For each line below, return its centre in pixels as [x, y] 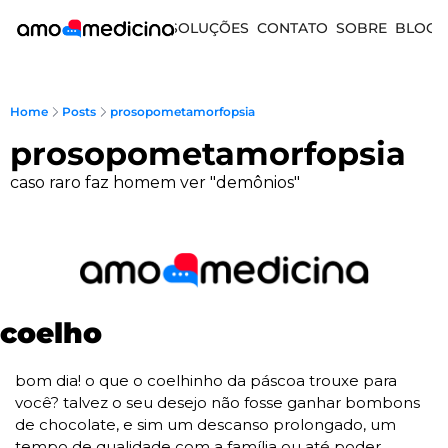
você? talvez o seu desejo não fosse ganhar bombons [217, 402]
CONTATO [293, 28]
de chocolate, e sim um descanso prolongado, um [205, 424]
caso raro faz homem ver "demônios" [155, 182]
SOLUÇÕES [209, 28]
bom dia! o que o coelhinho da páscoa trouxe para [206, 380]
